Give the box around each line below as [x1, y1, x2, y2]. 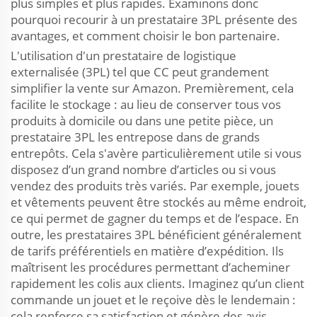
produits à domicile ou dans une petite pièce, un [11, 113, 273, 129]
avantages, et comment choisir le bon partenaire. [11, 28, 280, 44]
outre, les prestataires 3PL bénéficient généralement [11, 226, 301, 243]
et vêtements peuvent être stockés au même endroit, [11, 194, 306, 210]
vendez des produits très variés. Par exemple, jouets [11, 178, 299, 194]
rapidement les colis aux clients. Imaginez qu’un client [11, 275, 304, 292]
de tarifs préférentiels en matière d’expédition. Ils [11, 243, 284, 259]
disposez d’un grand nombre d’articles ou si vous [11, 161, 276, 178]
